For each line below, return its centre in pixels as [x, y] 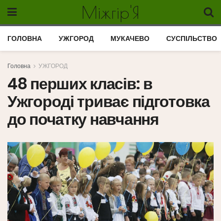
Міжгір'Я [110, 12]
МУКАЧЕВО [130, 38]
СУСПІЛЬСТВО [192, 38]
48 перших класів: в [80, 84]
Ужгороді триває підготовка [109, 101]
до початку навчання [83, 119]
